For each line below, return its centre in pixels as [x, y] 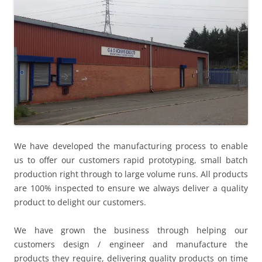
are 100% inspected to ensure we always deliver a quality [131, 188]
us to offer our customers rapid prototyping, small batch [131, 160]
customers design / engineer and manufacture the [131, 244]
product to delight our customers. [80, 202]
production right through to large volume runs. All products [131, 174]
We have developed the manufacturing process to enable [131, 146]
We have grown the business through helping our [131, 230]
